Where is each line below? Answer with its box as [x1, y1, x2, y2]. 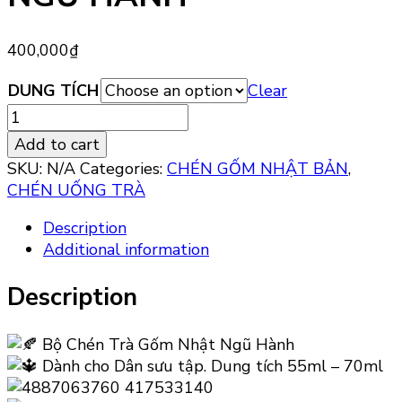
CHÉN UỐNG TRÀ [7, 179, 145, 202]
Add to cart [14, 134, 100, 156]
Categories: [80, 158, 167, 180]
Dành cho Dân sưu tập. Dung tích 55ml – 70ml [38, 355, 383, 378]
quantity [6, 232, 69, 255]
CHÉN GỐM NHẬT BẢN [167, 158, 348, 180]
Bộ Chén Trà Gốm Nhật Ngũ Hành [38, 334, 294, 356]
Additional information [43, 239, 209, 261]
